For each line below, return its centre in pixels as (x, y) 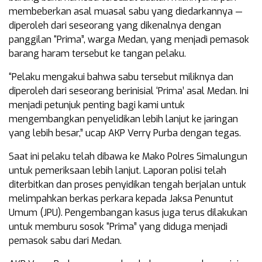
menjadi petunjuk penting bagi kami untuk (97, 105)
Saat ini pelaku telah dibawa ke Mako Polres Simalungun (128, 157)
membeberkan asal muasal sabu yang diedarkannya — (126, 12)
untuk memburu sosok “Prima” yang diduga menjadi (118, 227)
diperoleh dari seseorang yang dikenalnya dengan (115, 26)
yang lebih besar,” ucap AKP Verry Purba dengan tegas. (125, 133)
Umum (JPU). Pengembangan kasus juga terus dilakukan (128, 213)
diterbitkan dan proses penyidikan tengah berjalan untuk (127, 185)
